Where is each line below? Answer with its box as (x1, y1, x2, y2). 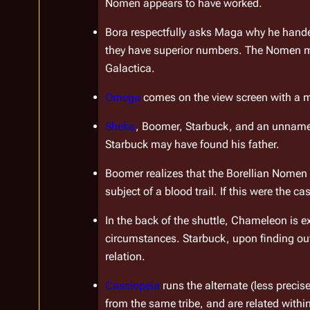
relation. (105, 250, 145, 264)
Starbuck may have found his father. (105, 138, 280, 152)
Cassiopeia (105, 279, 161, 293)
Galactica (105, 62, 152, 75)
